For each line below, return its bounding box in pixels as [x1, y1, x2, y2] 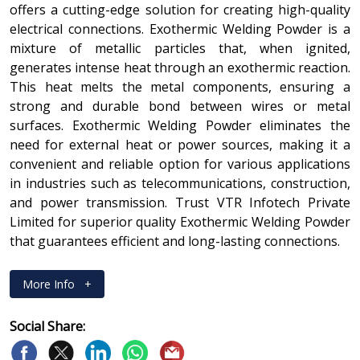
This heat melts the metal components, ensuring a [10, 77, 350, 96]
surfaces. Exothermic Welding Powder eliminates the [10, 116, 350, 134]
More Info [22, 276, 78, 292]
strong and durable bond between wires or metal [10, 96, 350, 115]
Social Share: [10, 317, 85, 335]
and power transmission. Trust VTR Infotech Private [10, 193, 350, 211]
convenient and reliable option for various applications [10, 154, 350, 173]
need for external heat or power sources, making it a [10, 135, 350, 153]
